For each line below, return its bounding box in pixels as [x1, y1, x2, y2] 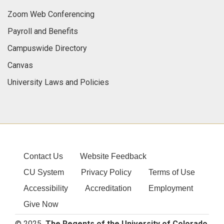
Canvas [7, 60, 33, 70]
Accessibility [23, 183, 68, 192]
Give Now [23, 199, 58, 208]
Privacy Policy [81, 167, 131, 176]
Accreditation [85, 183, 131, 192]
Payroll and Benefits [7, 26, 78, 36]
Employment [148, 183, 193, 192]
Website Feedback [80, 151, 146, 160]
